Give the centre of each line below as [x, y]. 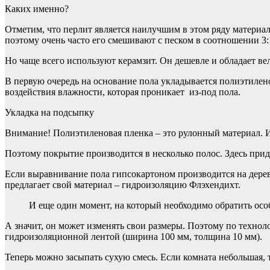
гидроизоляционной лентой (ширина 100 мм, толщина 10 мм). [133, 237]
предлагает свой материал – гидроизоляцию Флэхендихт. [123, 185]
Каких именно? [37, 9]
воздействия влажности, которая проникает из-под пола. [123, 92]
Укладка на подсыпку [49, 113]
